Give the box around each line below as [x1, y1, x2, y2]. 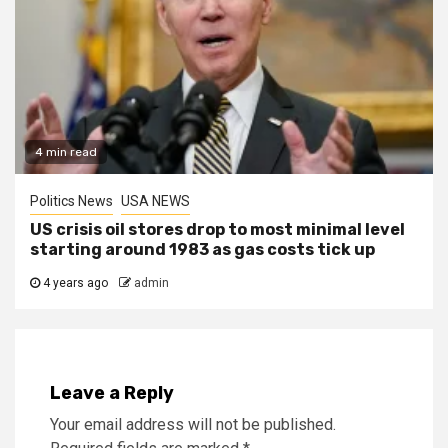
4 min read [35, 144, 97, 159]
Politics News [30, 192, 113, 209]
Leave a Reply [50, 381, 174, 404]
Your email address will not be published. [50, 414, 336, 434]
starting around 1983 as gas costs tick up [30, 239, 375, 259]
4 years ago [40, 275, 108, 290]
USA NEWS [121, 192, 190, 209]
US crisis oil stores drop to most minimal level [30, 219, 405, 239]
